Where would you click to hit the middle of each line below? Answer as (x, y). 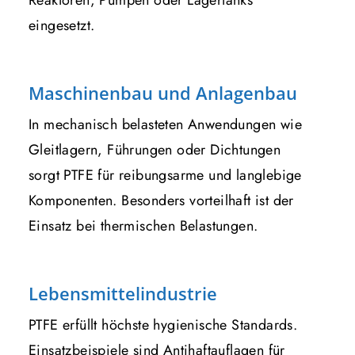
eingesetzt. (62, 25)
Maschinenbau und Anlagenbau (163, 92)
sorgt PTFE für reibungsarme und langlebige (165, 175)
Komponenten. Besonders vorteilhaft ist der (161, 200)
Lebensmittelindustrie (123, 293)
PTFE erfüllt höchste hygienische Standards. (163, 324)
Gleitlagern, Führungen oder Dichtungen (155, 149)
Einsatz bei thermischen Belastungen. (143, 225)
